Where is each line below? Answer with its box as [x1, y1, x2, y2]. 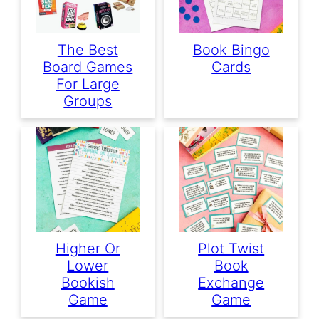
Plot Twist [198, 240, 265, 257]
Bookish [61, 274, 115, 291]
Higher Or [55, 240, 120, 257]
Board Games [43, 58, 133, 75]
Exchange [198, 274, 265, 291]
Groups [63, 92, 113, 110]
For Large [56, 75, 120, 93]
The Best [57, 41, 118, 58]
